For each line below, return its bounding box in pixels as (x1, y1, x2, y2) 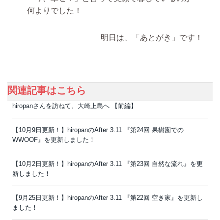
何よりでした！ (27, 6, 82, 15)
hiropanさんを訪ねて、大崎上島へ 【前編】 (12, 102, 137, 110)
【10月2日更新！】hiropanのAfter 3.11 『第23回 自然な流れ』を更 (12, 160, 203, 168)
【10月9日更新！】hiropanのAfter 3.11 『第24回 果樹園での (12, 126, 184, 134)
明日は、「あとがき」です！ (101, 33, 203, 42)
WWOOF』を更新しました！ (12, 136, 95, 144)
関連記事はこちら (7, 85, 86, 96)
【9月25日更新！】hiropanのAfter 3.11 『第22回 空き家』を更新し (12, 194, 203, 202)
